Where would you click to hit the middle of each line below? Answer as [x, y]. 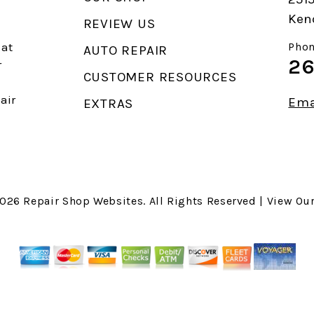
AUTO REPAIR [125, 50]
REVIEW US [119, 23]
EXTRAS [108, 103]
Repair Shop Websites [83, 200]
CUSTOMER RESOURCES [160, 77]
